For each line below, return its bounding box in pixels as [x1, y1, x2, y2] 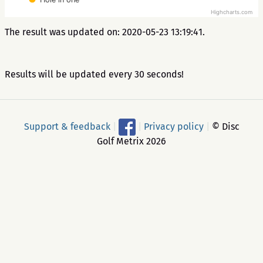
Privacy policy [143, 120, 204, 132]
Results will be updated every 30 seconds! [5, 69, 184, 80]
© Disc [209, 120, 240, 132]
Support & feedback [23, 120, 110, 132]
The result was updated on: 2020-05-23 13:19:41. [5, 26, 205, 38]
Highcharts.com [211, 9, 252, 16]
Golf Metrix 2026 [97, 136, 166, 147]
